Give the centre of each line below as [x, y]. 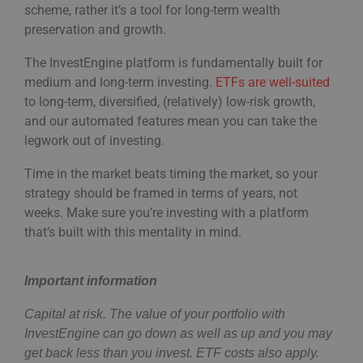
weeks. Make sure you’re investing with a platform [167, 213]
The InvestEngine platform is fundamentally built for [173, 63]
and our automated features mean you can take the [171, 122]
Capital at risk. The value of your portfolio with [155, 314]
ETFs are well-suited [273, 83]
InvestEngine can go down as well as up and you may [178, 334]
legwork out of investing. [96, 141]
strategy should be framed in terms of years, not [161, 194]
